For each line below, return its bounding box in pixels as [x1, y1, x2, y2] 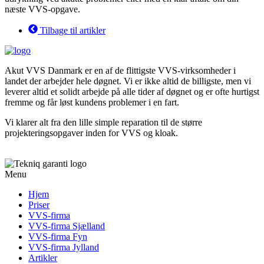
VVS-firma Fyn [28, 232, 87, 242]
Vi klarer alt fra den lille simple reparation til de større [5, 117, 202, 128]
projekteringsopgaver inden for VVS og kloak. [5, 128, 178, 138]
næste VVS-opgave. [5, 4, 80, 15]
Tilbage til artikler [40, 25, 105, 36]
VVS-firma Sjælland [28, 221, 105, 232]
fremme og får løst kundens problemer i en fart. [5, 97, 179, 108]
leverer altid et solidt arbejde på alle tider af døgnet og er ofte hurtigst [5, 87, 259, 97]
